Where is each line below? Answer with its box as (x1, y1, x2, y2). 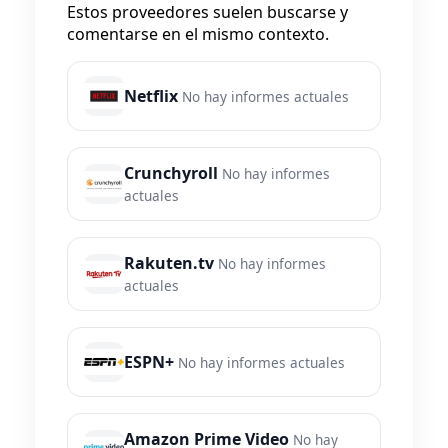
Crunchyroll (124, 162, 218, 185)
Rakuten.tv (124, 252, 214, 275)
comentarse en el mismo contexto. (67, 23, 329, 46)
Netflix (124, 85, 178, 108)
